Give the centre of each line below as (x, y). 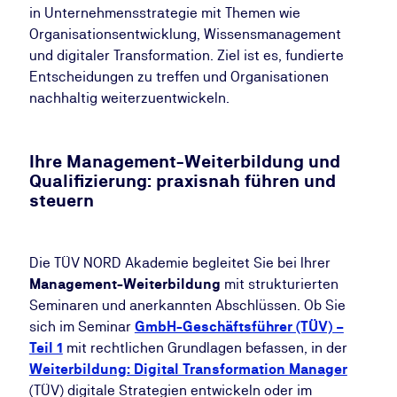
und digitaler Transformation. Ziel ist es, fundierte (186, 55)
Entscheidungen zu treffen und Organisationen (179, 77)
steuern (61, 200)
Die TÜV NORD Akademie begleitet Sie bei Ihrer (179, 263)
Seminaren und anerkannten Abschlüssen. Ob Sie (187, 305)
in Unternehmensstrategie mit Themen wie (164, 13)
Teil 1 (46, 348)
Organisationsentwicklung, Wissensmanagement (185, 34)
